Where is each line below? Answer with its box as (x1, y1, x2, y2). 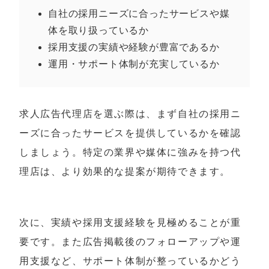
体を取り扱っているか (48, 25, 149, 36)
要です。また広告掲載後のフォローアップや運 (19, 237, 241, 247)
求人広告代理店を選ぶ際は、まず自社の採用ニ (19, 109, 241, 119)
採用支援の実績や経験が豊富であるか (48, 42, 220, 53)
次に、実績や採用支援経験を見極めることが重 (19, 217, 241, 228)
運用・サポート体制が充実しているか (48, 59, 220, 70)
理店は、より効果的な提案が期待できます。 (19, 166, 231, 177)
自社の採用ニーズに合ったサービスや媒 (48, 8, 230, 19)
